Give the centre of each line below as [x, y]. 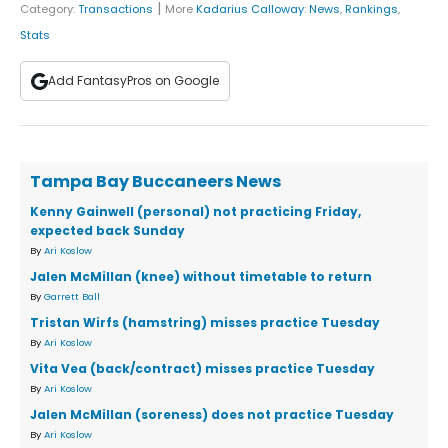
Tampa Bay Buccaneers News [155, 182]
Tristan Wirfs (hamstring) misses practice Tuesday [205, 323]
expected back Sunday [107, 231]
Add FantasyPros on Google [133, 81]
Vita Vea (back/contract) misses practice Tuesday [202, 369]
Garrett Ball [72, 297]
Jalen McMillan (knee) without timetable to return [201, 277]
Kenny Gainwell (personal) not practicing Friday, [195, 212]
